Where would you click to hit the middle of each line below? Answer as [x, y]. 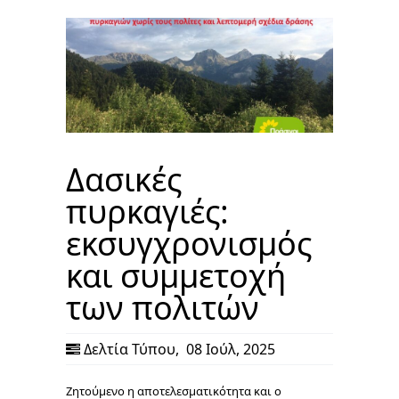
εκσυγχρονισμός [189, 243]
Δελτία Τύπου [130, 349]
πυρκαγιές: [147, 211]
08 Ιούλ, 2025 [229, 349]
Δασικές [124, 179]
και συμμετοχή [176, 275]
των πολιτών [163, 307]
